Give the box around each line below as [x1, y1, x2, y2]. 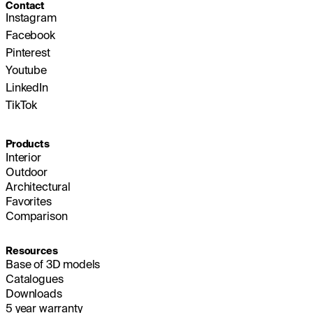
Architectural [6, 180, 71, 193]
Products [6, 138, 50, 150]
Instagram [6, 10, 57, 24]
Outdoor [6, 165, 48, 178]
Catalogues [6, 272, 64, 285]
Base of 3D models [6, 257, 101, 270]
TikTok [6, 98, 38, 111]
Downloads [6, 286, 62, 300]
